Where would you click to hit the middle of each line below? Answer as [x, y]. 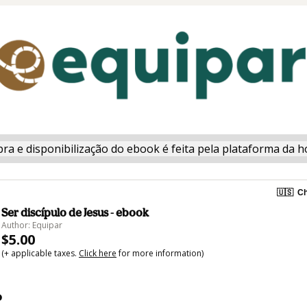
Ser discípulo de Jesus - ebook [75, 213]
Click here [98, 254]
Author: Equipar [32, 225]
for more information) [160, 254]
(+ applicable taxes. [40, 254]
